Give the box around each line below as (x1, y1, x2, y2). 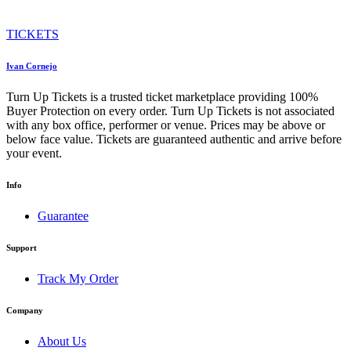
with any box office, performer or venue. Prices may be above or (6, 118, 325, 132)
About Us (38, 334, 86, 348)
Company (6, 305, 43, 315)
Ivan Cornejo (6, 61, 57, 71)
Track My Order (38, 271, 118, 285)
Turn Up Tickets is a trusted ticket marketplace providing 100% (6, 90, 318, 104)
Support (6, 242, 37, 252)
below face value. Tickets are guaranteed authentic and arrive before (6, 132, 342, 147)
